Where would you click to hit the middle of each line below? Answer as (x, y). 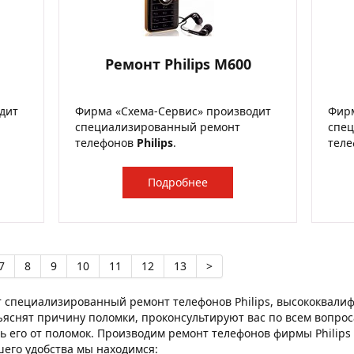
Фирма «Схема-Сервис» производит (173, 111)
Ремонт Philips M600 (178, 64)
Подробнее (178, 182)
